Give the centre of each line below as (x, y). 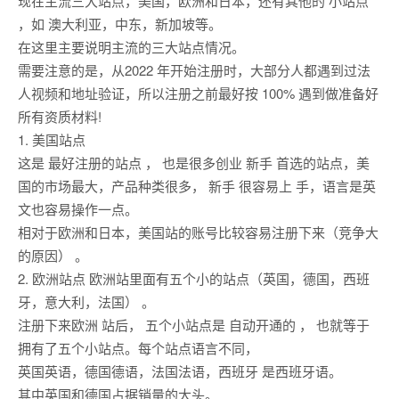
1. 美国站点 (52, 140)
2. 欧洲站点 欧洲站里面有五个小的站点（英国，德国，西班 (194, 279)
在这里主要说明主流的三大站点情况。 (131, 47)
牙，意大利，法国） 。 (86, 302)
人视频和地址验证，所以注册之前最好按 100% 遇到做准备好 (198, 94)
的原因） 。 (53, 256)
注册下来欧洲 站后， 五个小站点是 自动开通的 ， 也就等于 (194, 325)
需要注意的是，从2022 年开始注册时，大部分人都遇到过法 (194, 70)
